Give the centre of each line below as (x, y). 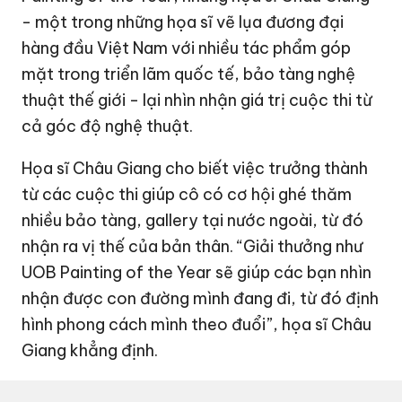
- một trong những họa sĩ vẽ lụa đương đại (183, 22)
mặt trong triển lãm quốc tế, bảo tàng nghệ (189, 74)
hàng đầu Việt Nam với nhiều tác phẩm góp (187, 48)
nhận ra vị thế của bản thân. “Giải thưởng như (192, 247)
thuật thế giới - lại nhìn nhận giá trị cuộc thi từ (197, 100)
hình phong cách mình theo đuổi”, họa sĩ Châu (197, 325)
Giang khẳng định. (90, 351)
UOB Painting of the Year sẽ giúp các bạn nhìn (197, 273)
